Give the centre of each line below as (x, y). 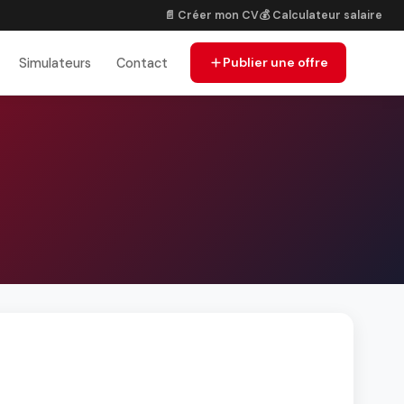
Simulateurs (55, 63)
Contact (142, 63)
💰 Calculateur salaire (321, 15)
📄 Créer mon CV (211, 15)
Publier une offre (275, 62)
